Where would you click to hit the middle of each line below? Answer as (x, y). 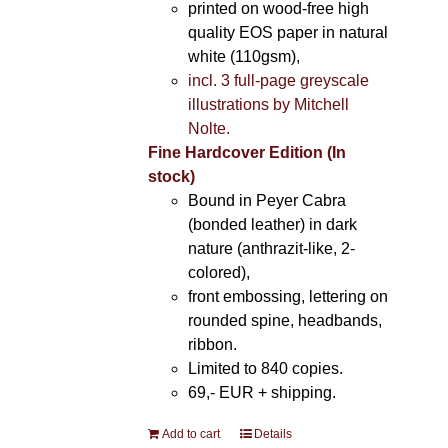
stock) (171, 176)
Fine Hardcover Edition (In (246, 152)
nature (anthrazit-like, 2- (271, 248)
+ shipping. (294, 392)
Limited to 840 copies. (265, 368)
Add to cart (190, 434)
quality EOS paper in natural (287, 32)
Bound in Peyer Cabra (266, 200)
